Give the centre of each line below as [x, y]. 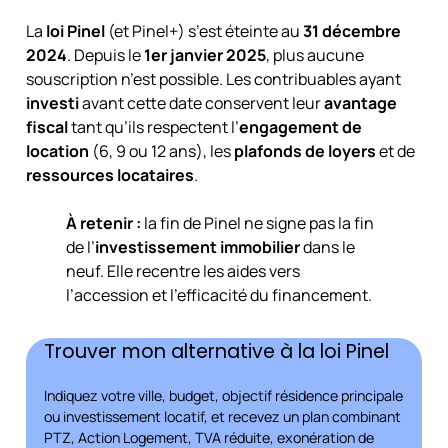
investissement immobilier [197, 246]
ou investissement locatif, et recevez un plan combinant [222, 417]
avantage [360, 102]
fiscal [46, 126]
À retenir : [103, 222]
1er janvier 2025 [204, 54]
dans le [327, 246]
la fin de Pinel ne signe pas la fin [257, 222]
